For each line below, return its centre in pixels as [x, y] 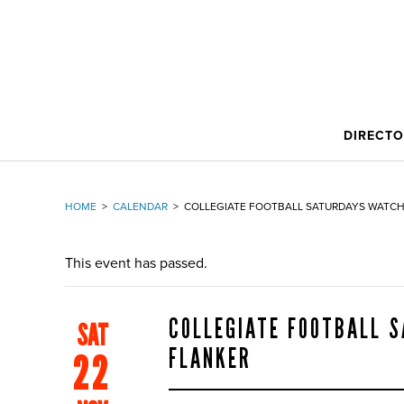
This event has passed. [136, 263]
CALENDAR [140, 207]
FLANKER [210, 359]
